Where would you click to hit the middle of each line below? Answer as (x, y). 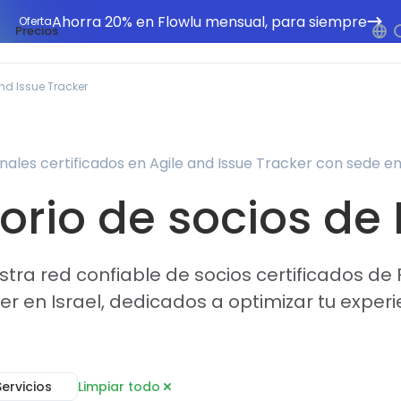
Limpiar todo (119, 387)
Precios (36, 31)
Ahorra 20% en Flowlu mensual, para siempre (209, 21)
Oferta (35, 21)
